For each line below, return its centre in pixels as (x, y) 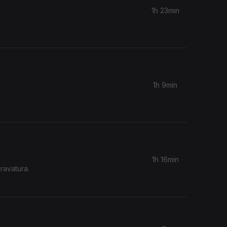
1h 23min (165, 11)
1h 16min (165, 160)
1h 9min (165, 85)
